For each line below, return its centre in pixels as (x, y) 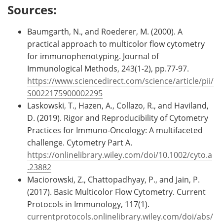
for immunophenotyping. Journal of (93, 56)
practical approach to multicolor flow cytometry (116, 43)
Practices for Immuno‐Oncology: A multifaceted (115, 130)
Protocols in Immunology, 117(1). (88, 204)
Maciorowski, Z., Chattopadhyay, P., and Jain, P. (113, 179)
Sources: (32, 9)
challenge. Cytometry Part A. (80, 142)
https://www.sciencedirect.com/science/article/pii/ (120, 80)
